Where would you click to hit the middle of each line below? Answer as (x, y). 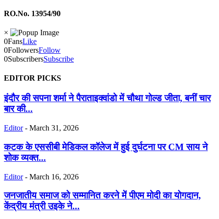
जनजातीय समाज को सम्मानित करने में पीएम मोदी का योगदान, (102, 196)
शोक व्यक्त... (25, 157)
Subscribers (26, 59)
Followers (23, 50)
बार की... (18, 109)
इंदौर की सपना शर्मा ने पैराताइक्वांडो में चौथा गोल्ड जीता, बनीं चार (107, 98)
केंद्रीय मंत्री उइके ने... (42, 206)
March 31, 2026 (54, 128)
